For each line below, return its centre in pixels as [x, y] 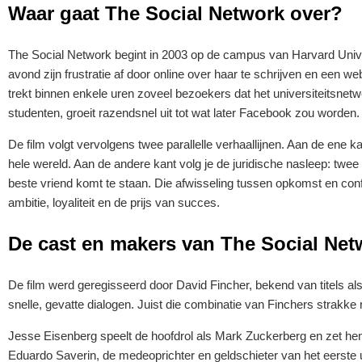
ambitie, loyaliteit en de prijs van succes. [114, 202]
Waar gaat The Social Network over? [175, 14]
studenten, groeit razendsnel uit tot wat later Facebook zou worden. [184, 112]
